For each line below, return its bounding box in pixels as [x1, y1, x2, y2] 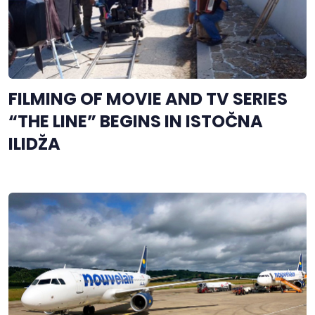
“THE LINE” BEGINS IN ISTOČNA [8, 109, 263, 133]
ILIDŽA [8, 131, 60, 155]
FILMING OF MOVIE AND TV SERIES [8, 86, 288, 110]
